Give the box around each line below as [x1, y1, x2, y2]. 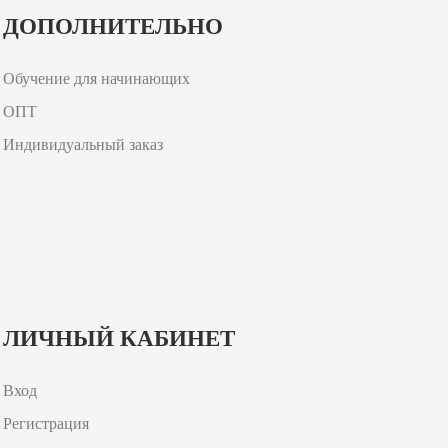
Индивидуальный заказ [2, 133, 163, 154]
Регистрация [2, 412, 89, 434]
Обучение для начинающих [2, 67, 195, 88]
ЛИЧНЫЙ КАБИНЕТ [2, 321, 235, 355]
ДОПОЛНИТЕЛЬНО [2, 9, 223, 42]
